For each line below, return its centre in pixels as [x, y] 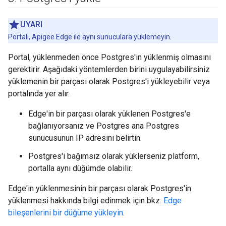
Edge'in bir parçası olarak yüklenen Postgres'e [109, 114]
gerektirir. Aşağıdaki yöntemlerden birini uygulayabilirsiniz [109, 69]
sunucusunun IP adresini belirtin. [85, 138]
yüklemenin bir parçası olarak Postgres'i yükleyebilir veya [109, 81]
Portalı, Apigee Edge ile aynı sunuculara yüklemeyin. [90, 37]
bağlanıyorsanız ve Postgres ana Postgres [104, 126]
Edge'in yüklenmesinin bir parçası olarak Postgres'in [100, 188]
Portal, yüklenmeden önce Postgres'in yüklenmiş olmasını [109, 57]
